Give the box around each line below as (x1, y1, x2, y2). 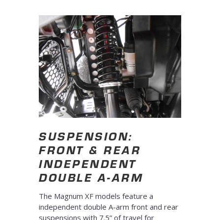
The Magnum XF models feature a (39, 191, 153, 201)
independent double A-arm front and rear (39, 201, 178, 212)
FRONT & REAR (39, 141, 141, 159)
